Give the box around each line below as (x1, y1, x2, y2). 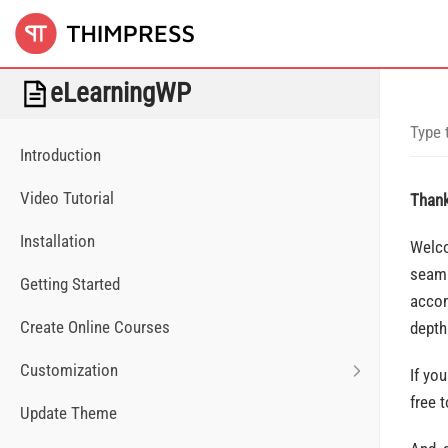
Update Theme (20, 403, 117, 423)
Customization (20, 360, 118, 380)
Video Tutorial (20, 188, 114, 208)
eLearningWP (50, 77, 191, 109)
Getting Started (20, 274, 120, 294)
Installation (20, 231, 95, 251)
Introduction (20, 145, 101, 165)
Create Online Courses (20, 317, 170, 337)
